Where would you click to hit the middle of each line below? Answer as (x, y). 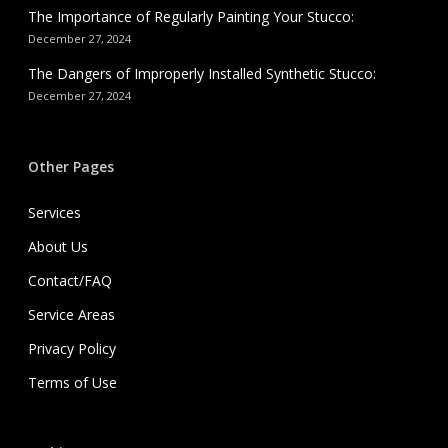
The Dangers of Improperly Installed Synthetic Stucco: (202, 74)
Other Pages (71, 167)
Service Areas (71, 315)
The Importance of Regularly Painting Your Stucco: (191, 17)
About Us (58, 247)
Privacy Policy (72, 349)
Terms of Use (72, 383)
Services (54, 213)
